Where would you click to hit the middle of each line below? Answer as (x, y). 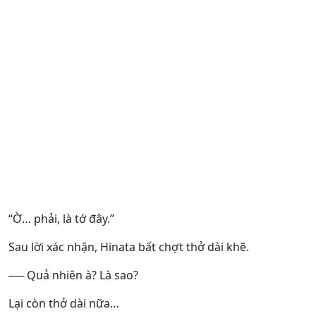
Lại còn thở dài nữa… (64, 303)
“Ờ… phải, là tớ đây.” (61, 219)
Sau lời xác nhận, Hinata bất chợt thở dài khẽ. (129, 247)
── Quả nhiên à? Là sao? (73, 275)
